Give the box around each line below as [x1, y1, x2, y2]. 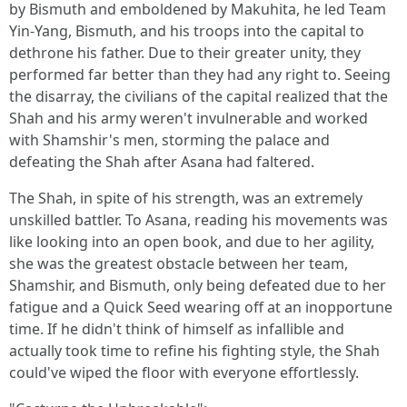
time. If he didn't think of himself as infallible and [9, 319, 344, 339]
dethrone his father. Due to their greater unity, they [9, 43, 361, 63]
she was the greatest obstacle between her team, [9, 253, 348, 273]
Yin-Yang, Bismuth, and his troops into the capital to [9, 21, 364, 41]
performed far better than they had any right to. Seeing [9, 65, 391, 84]
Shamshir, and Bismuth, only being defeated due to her [9, 275, 386, 295]
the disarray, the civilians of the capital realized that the [9, 86, 388, 106]
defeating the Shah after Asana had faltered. [9, 152, 314, 172]
